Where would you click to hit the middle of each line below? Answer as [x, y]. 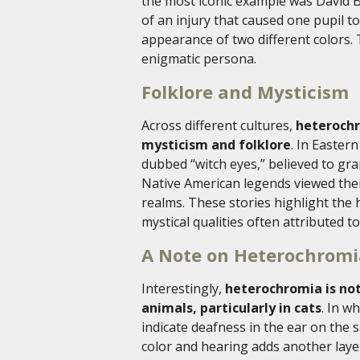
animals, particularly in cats [231, 308]
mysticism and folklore [216, 145]
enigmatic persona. [199, 59]
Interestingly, [183, 289]
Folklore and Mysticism [245, 92]
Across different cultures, [219, 126]
